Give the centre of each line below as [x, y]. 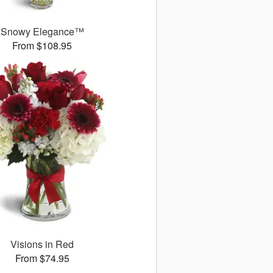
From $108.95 [42, 46]
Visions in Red [42, 244]
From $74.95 [42, 258]
